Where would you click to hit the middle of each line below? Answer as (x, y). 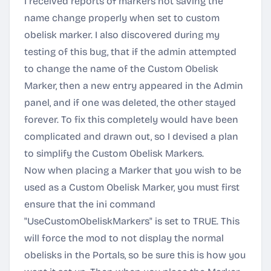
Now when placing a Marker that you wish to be (133, 170)
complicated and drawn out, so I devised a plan (131, 136)
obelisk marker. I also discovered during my (122, 35)
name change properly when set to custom (122, 18)
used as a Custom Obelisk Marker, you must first (132, 187)
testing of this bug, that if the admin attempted (130, 52)
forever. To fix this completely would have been (131, 119)
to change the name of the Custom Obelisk (121, 69)
